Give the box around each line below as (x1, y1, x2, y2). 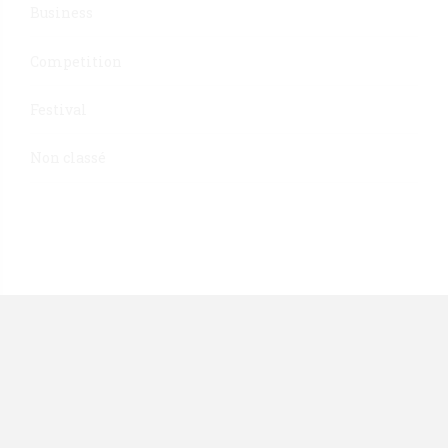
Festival (30, 99, 87, 119)
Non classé (30, 148, 106, 168)
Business (30, 3, 93, 23)
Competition (30, 51, 122, 71)
